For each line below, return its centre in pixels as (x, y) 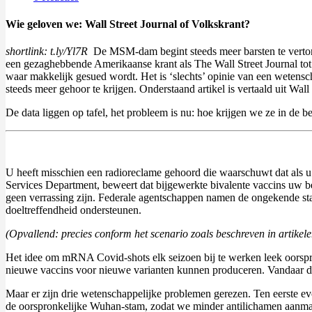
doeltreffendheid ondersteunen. (73, 210)
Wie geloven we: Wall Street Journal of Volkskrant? (128, 24)
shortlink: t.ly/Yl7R (49, 52)
